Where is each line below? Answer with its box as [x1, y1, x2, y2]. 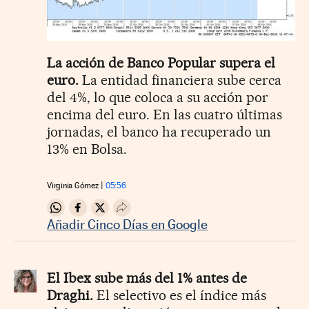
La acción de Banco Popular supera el [47, 54, 275, 72]
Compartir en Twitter [103, 206, 201, 220]
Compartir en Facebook [81, 206, 193, 220]
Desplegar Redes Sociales [125, 206, 248, 220]
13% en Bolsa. [47, 141, 127, 158]
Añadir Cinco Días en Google [47, 217, 208, 232]
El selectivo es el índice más [93, 287, 266, 304]
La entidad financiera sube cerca [79, 72, 281, 89]
